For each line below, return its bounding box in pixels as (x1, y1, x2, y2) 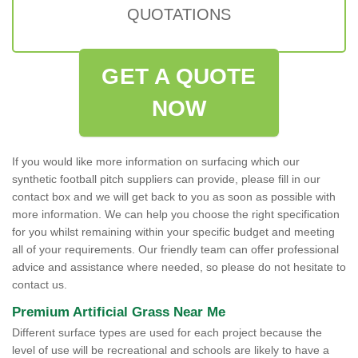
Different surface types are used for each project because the (12, 326, 322, 339)
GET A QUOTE (101, 64, 257, 89)
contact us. (12, 278, 67, 291)
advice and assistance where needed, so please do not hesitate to (12, 261, 346, 273)
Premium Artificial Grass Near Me (12, 304, 225, 320)
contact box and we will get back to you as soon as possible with (12, 190, 336, 203)
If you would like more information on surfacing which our (12, 155, 300, 168)
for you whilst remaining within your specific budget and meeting (12, 225, 335, 238)
